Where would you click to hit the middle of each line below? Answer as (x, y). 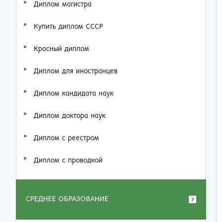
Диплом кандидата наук (74, 94)
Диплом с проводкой (68, 161)
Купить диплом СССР (68, 27)
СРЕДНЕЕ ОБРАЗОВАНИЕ (67, 199)
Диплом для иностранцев (76, 71)
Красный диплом (61, 49)
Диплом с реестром (66, 138)
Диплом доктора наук (70, 116)
